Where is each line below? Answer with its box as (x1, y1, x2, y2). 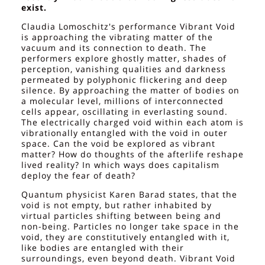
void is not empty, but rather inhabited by (21, 199, 212, 211)
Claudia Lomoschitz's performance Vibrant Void (21, 20, 235, 32)
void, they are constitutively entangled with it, (21, 231, 230, 243)
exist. (21, 1, 47, 13)
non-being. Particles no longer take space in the (21, 220, 239, 232)
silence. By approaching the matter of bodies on (21, 84, 240, 96)
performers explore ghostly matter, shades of (21, 52, 227, 64)
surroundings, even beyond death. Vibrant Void (21, 252, 235, 264)
